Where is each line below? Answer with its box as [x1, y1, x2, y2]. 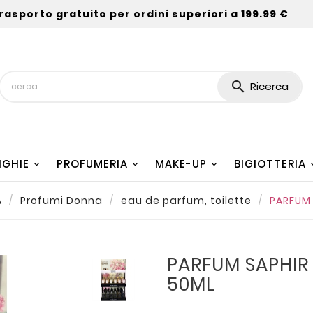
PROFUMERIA [57, 156, 128, 171]
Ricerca [250, 79, 289, 94]
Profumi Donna [20, 193, 103, 208]
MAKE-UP [155, 156, 207, 171]
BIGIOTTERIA [234, 156, 306, 171]
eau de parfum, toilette [120, 193, 252, 208]
